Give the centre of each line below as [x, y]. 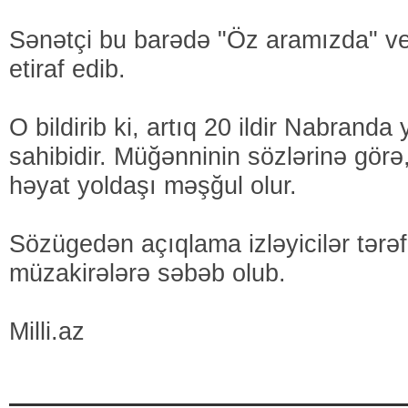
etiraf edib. [67, 69]
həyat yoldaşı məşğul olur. [153, 185]
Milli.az [47, 331]
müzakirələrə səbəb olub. [148, 273]
